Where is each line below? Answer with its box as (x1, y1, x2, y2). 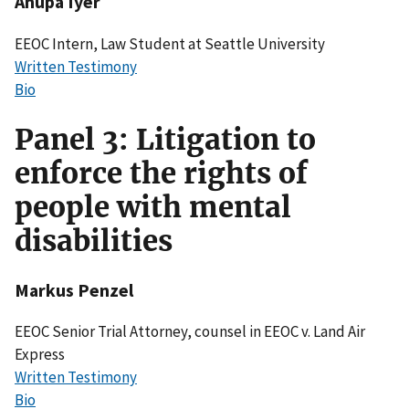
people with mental (15, 188, 291, 225)
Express (15, 344, 65, 365)
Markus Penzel (15, 278, 133, 301)
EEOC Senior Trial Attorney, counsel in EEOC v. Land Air (15, 321, 365, 342)
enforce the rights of (15, 154, 308, 192)
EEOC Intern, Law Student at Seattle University (15, 33, 325, 54)
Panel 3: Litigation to (15, 121, 316, 158)
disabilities (15, 222, 173, 259)
